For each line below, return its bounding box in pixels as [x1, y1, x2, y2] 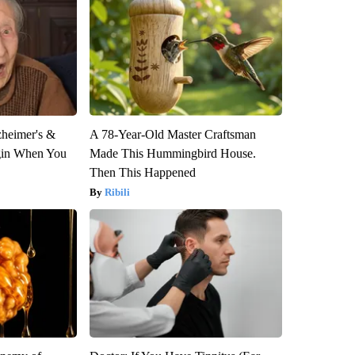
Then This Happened [89, 165, 196, 179]
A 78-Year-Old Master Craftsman [89, 127, 256, 141]
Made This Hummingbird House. [89, 146, 256, 160]
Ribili [104, 185, 130, 198]
